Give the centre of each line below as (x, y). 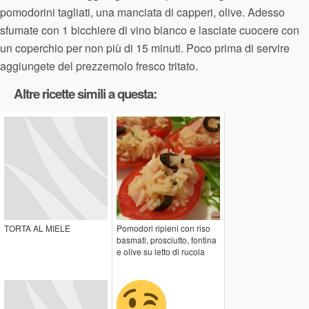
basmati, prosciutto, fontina (167, 240)
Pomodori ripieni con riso (163, 228)
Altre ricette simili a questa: (85, 93)
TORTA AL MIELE (37, 228)
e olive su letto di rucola (161, 251)
